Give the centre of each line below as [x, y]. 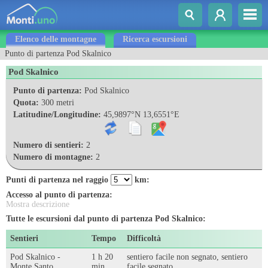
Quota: [26, 103]
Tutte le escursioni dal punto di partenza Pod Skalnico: [106, 219]
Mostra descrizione [38, 204]
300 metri [57, 103]
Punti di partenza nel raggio [57, 180]
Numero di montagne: [53, 157]
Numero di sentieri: [48, 145]
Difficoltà [144, 238]
